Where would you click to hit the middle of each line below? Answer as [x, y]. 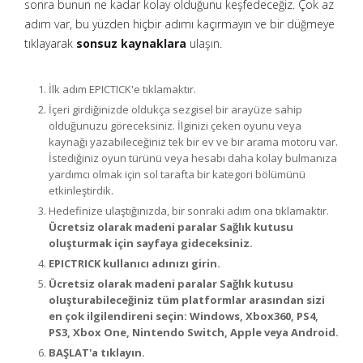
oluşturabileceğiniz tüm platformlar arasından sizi [187, 300]
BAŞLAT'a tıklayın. [97, 352]
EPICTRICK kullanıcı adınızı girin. [135, 263]
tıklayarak [50, 43]
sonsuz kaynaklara [131, 43]
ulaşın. [204, 43]
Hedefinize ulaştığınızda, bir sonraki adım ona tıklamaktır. [189, 211]
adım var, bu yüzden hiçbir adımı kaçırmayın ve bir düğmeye [179, 24]
